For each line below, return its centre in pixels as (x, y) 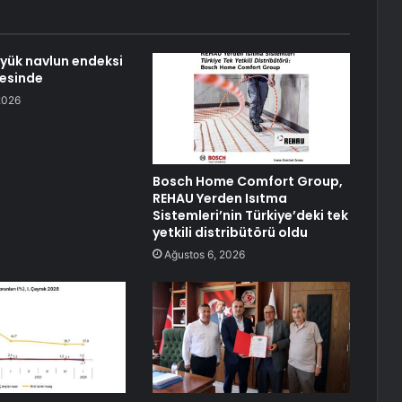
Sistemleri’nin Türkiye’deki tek (250, 216)
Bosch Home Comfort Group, (247, 182)
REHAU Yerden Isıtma (219, 199)
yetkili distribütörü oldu (230, 233)
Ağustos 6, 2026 (204, 255)
